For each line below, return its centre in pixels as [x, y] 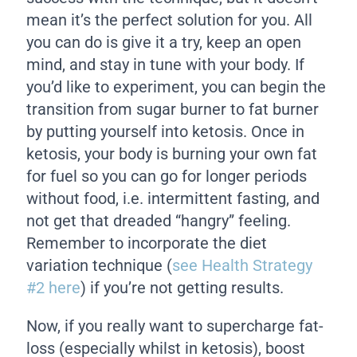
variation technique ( [100, 266]
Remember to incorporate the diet [147, 243]
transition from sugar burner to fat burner [173, 110]
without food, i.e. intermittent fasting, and [173, 199]
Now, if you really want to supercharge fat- [175, 326]
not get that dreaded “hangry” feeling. [159, 221]
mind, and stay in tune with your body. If [166, 65]
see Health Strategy [243, 266]
